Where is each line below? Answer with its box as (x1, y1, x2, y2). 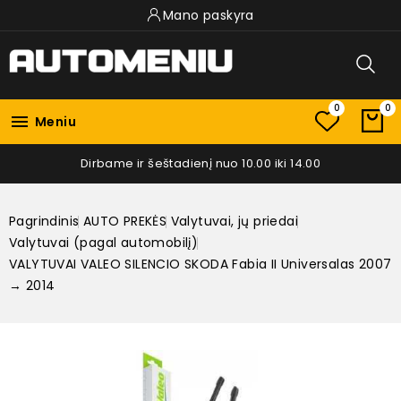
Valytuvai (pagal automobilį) (9, 233, 199, 252)
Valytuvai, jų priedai (170, 211, 299, 230)
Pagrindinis (9, 211, 80, 230)
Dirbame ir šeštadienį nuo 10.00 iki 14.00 (80, 154, 321, 172)
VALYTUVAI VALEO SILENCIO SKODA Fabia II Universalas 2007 (9, 254, 392, 273)
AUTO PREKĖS (82, 211, 167, 230)
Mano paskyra (163, 6, 254, 24)
